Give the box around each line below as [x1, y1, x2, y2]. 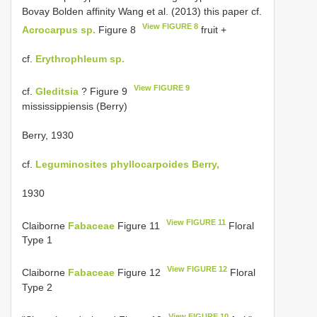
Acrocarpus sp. [22, 23, 96, 35]
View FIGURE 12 [167, 265, 228, 274]
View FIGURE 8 [142, 22, 199, 31]
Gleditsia [35, 85, 79, 97]
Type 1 [22, 234, 52, 246]
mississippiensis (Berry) [22, 100, 127, 112]
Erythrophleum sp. [35, 52, 125, 64]
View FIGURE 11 [166, 217, 226, 226]
